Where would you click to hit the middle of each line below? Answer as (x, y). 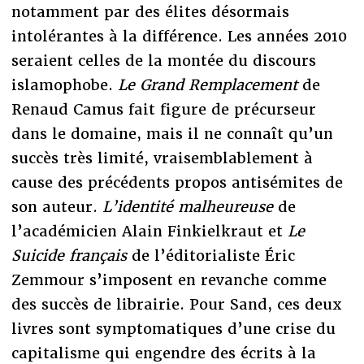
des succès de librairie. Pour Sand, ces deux (176, 304)
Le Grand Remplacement (207, 84)
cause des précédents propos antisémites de (177, 182)
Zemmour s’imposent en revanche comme (169, 279)
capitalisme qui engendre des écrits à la (163, 353)
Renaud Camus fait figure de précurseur (163, 109)
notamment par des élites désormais (150, 11)
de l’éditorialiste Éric (210, 255)
